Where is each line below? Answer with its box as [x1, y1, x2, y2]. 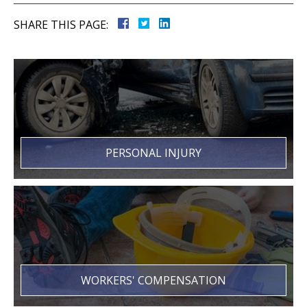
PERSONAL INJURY [106, 145, 201, 161]
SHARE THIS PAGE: [14, 17, 108, 33]
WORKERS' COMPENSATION [81, 273, 226, 288]
